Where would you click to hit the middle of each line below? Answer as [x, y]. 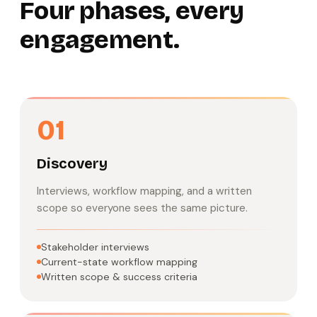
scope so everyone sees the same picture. [142, 208]
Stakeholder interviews [95, 247]
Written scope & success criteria [119, 276]
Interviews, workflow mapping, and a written [144, 191]
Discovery [72, 163]
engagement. [100, 40]
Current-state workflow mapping [119, 261]
